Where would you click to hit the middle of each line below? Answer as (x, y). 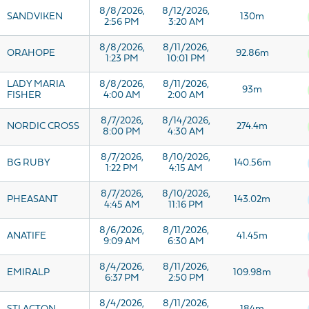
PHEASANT (32, 200)
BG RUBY (29, 163)
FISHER (24, 96)
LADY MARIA (36, 84)
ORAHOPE (31, 53)
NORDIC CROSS (43, 127)
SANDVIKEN (35, 17)
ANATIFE (27, 236)
